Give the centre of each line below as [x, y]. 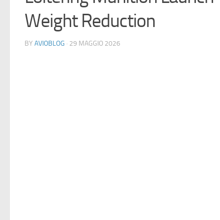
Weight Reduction [90, 21]
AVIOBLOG [50, 43]
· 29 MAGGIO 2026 [93, 43]
